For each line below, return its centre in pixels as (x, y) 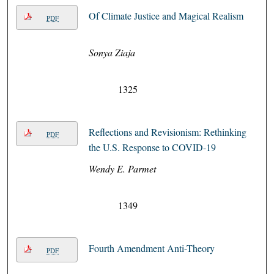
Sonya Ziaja (112, 53)
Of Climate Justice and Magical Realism (166, 16)
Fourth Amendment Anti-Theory (151, 248)
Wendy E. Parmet (122, 169)
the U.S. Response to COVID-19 (152, 147)
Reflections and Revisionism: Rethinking (167, 132)
